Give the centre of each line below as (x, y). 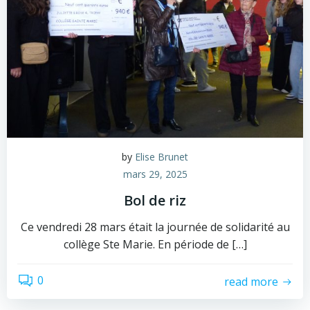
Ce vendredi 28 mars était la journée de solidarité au (155, 227)
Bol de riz (155, 200)
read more (251, 281)
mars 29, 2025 (155, 174)
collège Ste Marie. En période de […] (155, 244)
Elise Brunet (162, 157)
